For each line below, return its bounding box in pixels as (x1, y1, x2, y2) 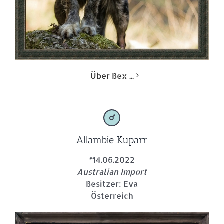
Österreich (90, 190, 133, 201)
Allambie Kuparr (76, 133, 147, 146)
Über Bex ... (90, 70, 134, 81)
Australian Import (77, 166, 147, 177)
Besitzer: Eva (86, 178, 138, 189)
